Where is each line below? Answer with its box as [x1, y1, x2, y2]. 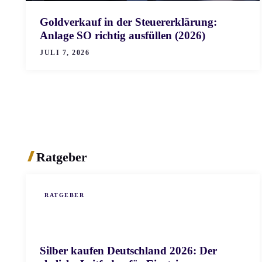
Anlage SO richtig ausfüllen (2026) [40, 29, 205, 42]
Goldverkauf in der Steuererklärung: [40, 16, 217, 29]
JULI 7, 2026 [40, 49, 89, 57]
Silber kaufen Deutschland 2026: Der [40, 244, 217, 257]
